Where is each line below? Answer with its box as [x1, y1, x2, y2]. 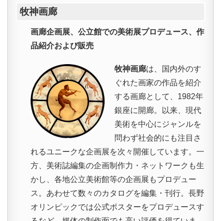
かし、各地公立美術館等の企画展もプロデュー [31, 175, 196, 184]
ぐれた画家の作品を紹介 [114, 78, 201, 87]
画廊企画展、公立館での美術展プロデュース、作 [31, 28, 204, 37]
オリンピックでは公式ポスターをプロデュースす [31, 203, 204, 212]
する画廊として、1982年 [114, 92, 203, 101]
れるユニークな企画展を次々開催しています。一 [31, 147, 204, 156]
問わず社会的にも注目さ [114, 134, 201, 143]
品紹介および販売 [31, 41, 94, 50]
